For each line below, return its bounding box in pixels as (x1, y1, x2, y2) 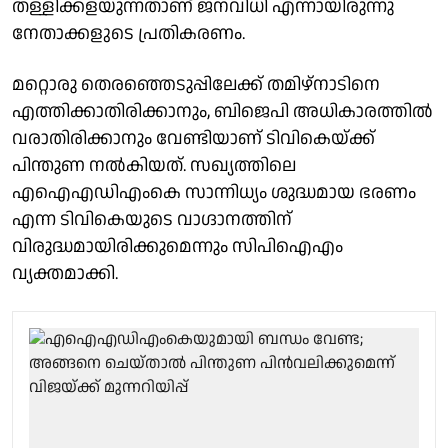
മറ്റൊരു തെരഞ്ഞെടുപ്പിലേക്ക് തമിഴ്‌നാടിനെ (12, 71, 380, 97)
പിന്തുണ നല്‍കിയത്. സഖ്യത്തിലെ (12, 152, 296, 178)
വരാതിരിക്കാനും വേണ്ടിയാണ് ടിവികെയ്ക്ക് (12, 125, 375, 151)
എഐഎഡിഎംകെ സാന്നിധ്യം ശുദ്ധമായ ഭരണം (12, 179, 416, 205)
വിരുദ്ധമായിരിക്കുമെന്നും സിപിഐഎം (12, 233, 343, 259)
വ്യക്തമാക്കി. (12, 260, 118, 286)
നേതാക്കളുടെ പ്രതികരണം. (12, 20, 245, 46)
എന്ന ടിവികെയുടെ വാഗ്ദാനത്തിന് (12, 206, 292, 232)
